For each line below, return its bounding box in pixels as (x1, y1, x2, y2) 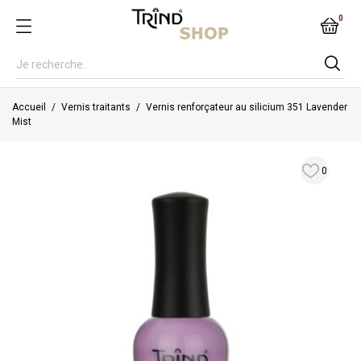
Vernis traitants (61, 102, 131, 113)
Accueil (12, 102, 46, 113)
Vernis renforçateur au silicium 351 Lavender (146, 102, 347, 113)
